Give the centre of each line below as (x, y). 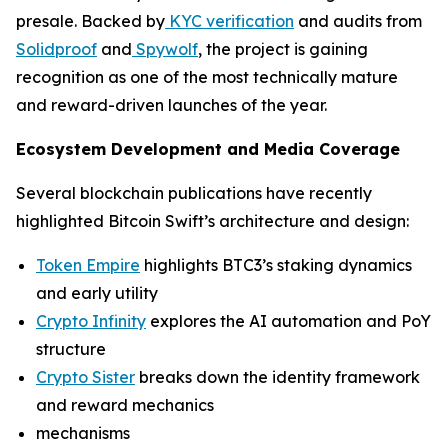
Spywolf (167, 49)
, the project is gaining (283, 49)
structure (71, 349)
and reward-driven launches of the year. (171, 105)
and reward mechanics (125, 405)
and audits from (358, 21)
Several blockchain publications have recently (194, 193)
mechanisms (83, 433)
